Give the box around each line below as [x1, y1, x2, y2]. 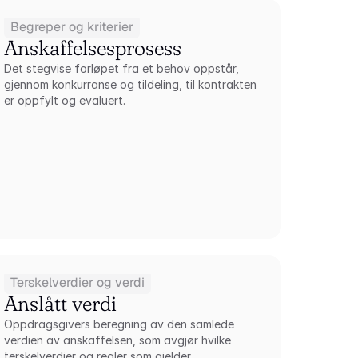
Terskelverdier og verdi [10, 274, 145, 291]
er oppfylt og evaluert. [4, 93, 126, 107]
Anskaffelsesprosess [4, 35, 182, 61]
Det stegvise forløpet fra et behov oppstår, [4, 62, 240, 75]
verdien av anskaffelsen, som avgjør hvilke [4, 333, 232, 347]
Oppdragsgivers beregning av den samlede [4, 317, 235, 331]
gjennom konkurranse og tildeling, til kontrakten [4, 78, 257, 91]
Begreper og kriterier [10, 18, 134, 35]
